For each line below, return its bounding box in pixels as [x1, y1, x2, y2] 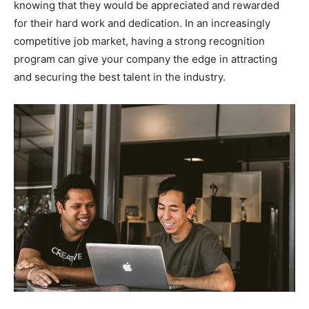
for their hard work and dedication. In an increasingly [14, 17, 270, 30]
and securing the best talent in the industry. [14, 70, 226, 83]
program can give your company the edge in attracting [14, 52, 277, 66]
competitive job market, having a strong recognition [14, 34, 265, 48]
